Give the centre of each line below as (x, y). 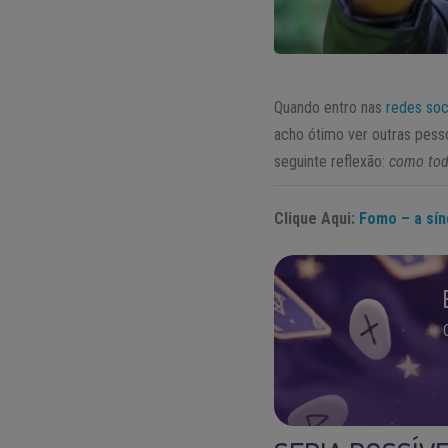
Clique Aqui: (315, 219)
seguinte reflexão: (332, 162)
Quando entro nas (330, 108)
